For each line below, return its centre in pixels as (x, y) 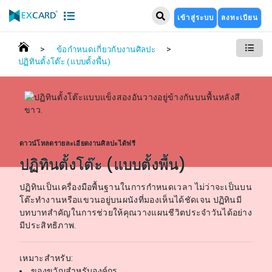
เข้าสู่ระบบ (195, 18)
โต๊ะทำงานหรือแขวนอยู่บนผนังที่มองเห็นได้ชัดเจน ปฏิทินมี (131, 200)
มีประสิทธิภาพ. (48, 226)
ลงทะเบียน (240, 18)
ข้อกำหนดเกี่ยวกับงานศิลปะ (106, 50)
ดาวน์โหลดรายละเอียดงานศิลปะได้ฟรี (77, 144)
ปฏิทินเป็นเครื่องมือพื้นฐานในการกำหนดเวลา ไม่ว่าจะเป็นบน (136, 187)
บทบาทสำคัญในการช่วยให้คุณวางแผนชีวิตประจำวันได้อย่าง (136, 213)
